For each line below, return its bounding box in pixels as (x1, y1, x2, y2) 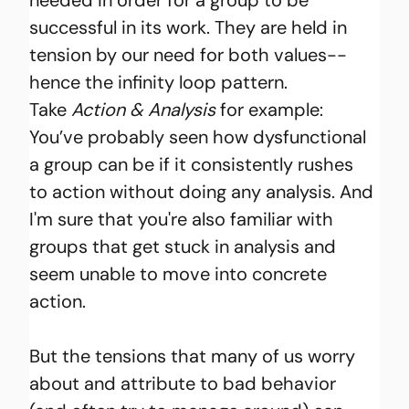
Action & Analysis (71, 97, 221, 121)
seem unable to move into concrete (29, 261, 332, 286)
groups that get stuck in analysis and (29, 234, 341, 258)
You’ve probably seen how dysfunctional (29, 124, 372, 149)
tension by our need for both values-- (29, 42, 348, 67)
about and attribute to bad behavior (29, 371, 341, 395)
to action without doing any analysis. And (29, 179, 379, 204)
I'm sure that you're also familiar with (29, 206, 339, 231)
